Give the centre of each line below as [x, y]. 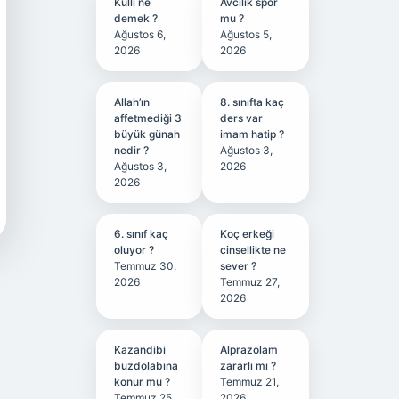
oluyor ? [134, 250]
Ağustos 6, [139, 34]
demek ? [135, 18]
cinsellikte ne [253, 250]
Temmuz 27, [250, 282]
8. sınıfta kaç [252, 102]
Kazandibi [139, 350]
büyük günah [147, 134]
